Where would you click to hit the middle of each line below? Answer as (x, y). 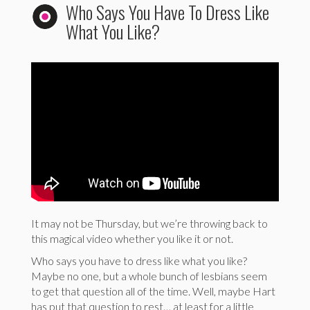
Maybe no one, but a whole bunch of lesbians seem (149, 275)
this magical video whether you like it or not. (132, 238)
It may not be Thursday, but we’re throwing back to (149, 223)
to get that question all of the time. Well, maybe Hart (153, 291)
